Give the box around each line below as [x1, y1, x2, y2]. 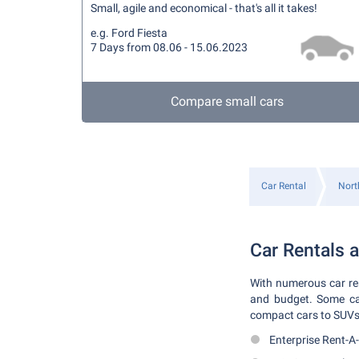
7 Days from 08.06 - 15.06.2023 [91, 41, 248, 54]
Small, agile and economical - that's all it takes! [91, 2, 317, 14]
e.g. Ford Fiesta [91, 26, 167, 39]
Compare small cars [171, 94, 284, 109]
